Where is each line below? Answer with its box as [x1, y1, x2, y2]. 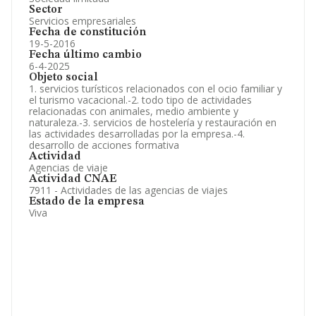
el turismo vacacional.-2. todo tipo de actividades [29, 93, 252, 107]
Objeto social [29, 72, 98, 83]
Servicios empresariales [29, 14, 136, 28]
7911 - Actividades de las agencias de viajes [29, 183, 228, 197]
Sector [29, 4, 63, 16]
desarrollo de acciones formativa [29, 138, 179, 152]
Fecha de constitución [29, 27, 146, 38]
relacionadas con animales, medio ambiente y [29, 104, 238, 118]
